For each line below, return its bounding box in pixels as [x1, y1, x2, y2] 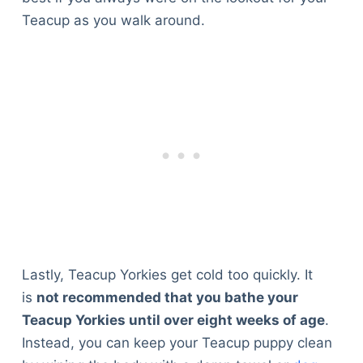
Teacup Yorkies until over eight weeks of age [21, 311, 325, 328]
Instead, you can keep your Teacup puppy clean [21, 334, 332, 351]
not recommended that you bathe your [36, 288, 298, 305]
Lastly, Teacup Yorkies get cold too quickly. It [21, 266, 313, 283]
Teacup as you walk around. [21, 12, 205, 29]
